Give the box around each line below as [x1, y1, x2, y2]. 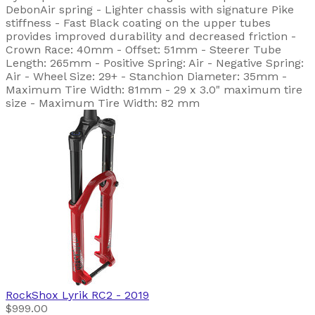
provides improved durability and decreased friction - [6, 30, 296, 44]
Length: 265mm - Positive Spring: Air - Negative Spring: [6, 56, 304, 70]
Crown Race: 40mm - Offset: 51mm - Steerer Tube [6, 43, 281, 57]
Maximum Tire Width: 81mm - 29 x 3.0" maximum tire [6, 83, 302, 97]
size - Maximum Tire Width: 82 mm [6, 96, 200, 110]
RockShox [6, 288, 58, 302]
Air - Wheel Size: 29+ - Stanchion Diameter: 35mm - [6, 70, 287, 84]
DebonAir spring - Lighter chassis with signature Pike [6, 3, 294, 17]
